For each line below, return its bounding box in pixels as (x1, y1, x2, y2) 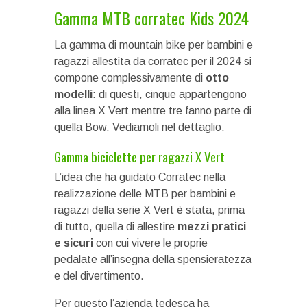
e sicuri (54, 236, 93, 249)
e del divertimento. (54, 269, 144, 282)
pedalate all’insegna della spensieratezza (54, 253, 251, 265)
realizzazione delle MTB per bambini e (54, 187, 236, 199)
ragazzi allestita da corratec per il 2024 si (54, 55, 251, 67)
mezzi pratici (177, 220, 246, 232)
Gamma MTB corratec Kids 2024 (54, 5, 249, 30)
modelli (54, 88, 93, 100)
